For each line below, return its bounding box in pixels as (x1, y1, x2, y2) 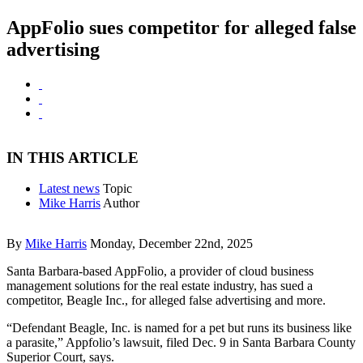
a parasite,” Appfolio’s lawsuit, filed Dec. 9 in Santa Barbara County (6, 335, 356, 350)
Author (103, 196, 139, 211)
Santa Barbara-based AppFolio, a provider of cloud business (6, 264, 314, 279)
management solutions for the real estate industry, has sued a (6, 279, 313, 293)
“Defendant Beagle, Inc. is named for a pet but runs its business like (6, 321, 352, 335)
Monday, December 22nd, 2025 (90, 237, 253, 251)
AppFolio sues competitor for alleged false (6, 17, 357, 38)
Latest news (39, 181, 100, 196)
